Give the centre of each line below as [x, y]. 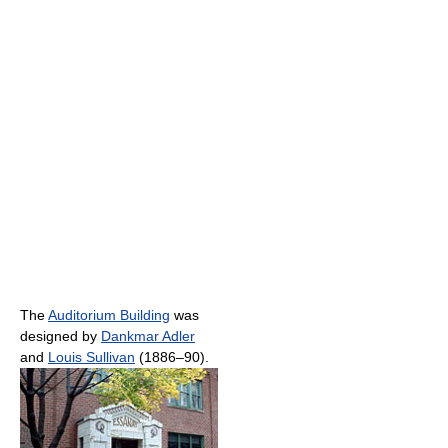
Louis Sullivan [91, 356]
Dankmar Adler [148, 335]
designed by [60, 335]
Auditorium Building [109, 314]
